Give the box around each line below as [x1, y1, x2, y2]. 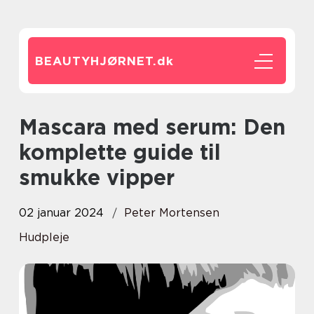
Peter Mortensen [124, 206, 219, 219]
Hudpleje [19, 231, 69, 244]
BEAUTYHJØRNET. [35, 54, 157, 68]
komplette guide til [19, 139, 221, 165]
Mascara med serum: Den [19, 114, 38, 139]
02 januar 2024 [19, 206, 104, 219]
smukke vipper [19, 165, 175, 190]
